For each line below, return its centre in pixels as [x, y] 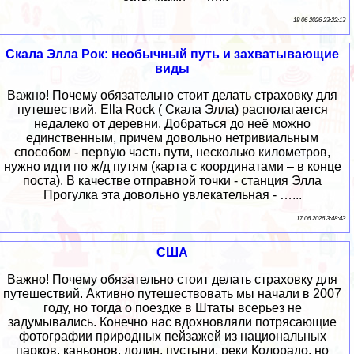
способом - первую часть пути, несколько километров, [172, 153]
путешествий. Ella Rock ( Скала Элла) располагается [172, 110]
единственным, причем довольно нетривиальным [172, 138]
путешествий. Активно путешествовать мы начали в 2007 [172, 294]
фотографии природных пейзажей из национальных [172, 337]
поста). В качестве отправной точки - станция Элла [172, 181]
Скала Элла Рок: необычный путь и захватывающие [172, 55]
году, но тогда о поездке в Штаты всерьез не [172, 308]
